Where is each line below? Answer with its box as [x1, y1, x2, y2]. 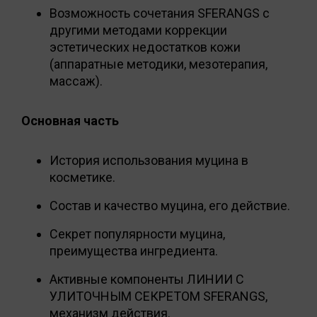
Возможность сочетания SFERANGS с [50, 5, 270, 21]
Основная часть [21, 113, 119, 128]
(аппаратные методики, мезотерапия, [50, 56, 267, 71]
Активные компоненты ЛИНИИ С [50, 271, 244, 287]
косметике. [50, 169, 115, 185]
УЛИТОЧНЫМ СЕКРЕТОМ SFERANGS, [50, 288, 267, 304]
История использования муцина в [50, 152, 248, 168]
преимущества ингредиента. [50, 243, 218, 258]
